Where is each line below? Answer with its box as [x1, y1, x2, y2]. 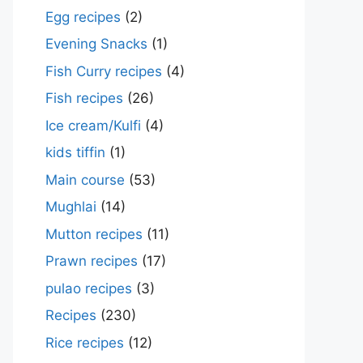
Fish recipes [45, 90, 123, 106]
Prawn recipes [45, 253, 138, 269]
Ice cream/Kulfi [45, 117, 141, 134]
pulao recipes [45, 280, 132, 297]
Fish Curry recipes [45, 62, 162, 79]
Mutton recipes [45, 225, 143, 242]
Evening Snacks [45, 36, 147, 52]
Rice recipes [45, 334, 124, 351]
